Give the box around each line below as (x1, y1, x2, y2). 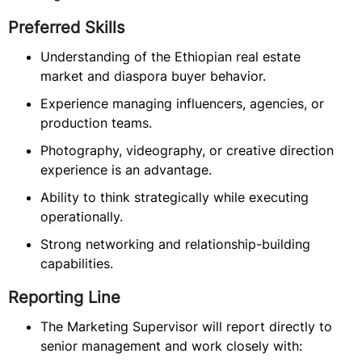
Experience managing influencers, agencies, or (40, 95, 324, 112)
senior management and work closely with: (40, 338, 302, 354)
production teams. (40, 115, 152, 131)
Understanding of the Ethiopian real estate (40, 48, 301, 65)
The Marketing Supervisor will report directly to (40, 318, 332, 335)
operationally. (40, 208, 123, 225)
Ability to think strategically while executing (40, 189, 309, 205)
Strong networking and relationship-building (40, 236, 310, 252)
